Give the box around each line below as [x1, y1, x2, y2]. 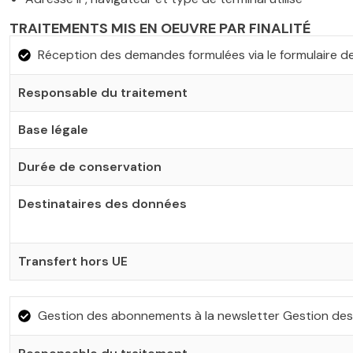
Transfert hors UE [18, 253, 128, 269]
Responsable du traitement [18, 84, 188, 101]
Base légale [18, 121, 88, 138]
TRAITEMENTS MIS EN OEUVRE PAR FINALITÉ [9, 19, 310, 38]
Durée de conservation [18, 158, 162, 175]
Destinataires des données [18, 195, 187, 212]
